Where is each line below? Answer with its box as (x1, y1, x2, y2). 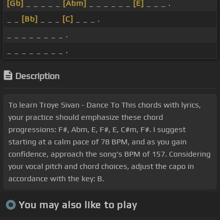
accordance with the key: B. (8, 174, 104, 184)
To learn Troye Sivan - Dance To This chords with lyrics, (8, 100, 201, 110)
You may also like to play (18, 198, 137, 210)
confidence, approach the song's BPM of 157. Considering (8, 149, 211, 159)
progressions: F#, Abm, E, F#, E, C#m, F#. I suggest (8, 125, 186, 135)
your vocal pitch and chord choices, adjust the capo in (8, 162, 194, 171)
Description (15, 71, 59, 82)
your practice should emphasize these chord (8, 112, 163, 122)
